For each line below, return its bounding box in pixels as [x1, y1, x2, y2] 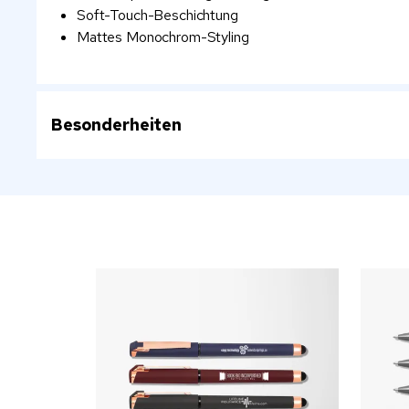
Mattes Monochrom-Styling [77, 26, 249, 47]
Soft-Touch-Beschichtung [77, 5, 238, 25]
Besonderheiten [51, 113, 183, 135]
